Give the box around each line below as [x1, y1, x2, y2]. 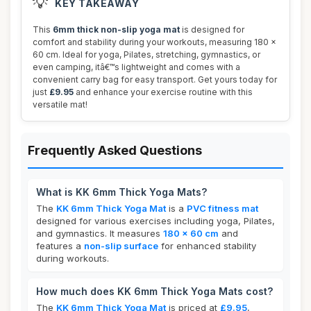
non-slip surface [84, 240, 158, 251]
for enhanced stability [158, 240, 256, 251]
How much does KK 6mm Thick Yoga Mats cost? [36, 285, 273, 297]
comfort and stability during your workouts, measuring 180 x [33, 37, 276, 47]
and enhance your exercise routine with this [74, 87, 253, 97]
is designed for [180, 24, 244, 35]
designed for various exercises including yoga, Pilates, [36, 215, 275, 226]
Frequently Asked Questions [28, 143, 202, 158]
